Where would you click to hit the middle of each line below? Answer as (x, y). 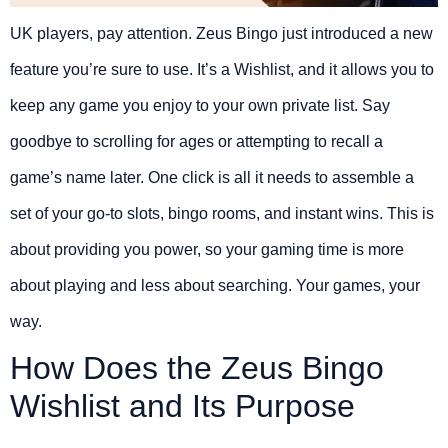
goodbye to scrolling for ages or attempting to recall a (196, 141)
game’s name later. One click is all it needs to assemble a (212, 177)
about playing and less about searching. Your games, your (215, 285)
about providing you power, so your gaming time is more (207, 249)
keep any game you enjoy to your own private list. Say (200, 105)
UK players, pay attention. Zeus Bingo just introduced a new (221, 33)
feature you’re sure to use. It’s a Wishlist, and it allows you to (222, 69)
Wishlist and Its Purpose (182, 405)
